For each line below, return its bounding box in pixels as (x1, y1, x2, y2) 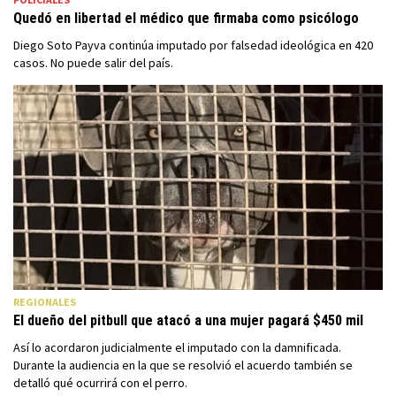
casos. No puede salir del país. (13, 54, 173, 71)
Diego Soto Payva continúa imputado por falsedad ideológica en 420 (13, 36, 373, 53)
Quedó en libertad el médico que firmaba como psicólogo (13, 9, 359, 27)
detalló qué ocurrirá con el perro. (13, 375, 187, 392)
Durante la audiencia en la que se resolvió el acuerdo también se (13, 357, 353, 374)
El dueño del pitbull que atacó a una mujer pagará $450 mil (13, 312, 363, 330)
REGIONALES (13, 295, 76, 309)
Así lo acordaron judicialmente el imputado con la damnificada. (13, 339, 341, 356)
